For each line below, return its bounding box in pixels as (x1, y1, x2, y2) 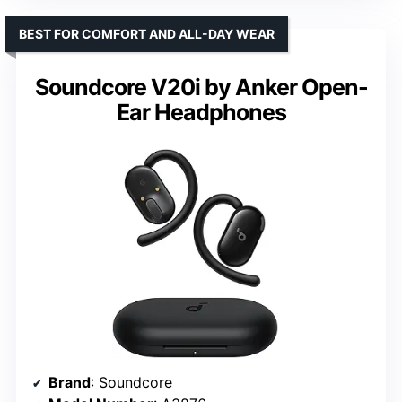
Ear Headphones (116, 99, 286, 127)
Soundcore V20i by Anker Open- (34, 74, 368, 101)
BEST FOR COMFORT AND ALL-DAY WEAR (19, 26, 275, 42)
